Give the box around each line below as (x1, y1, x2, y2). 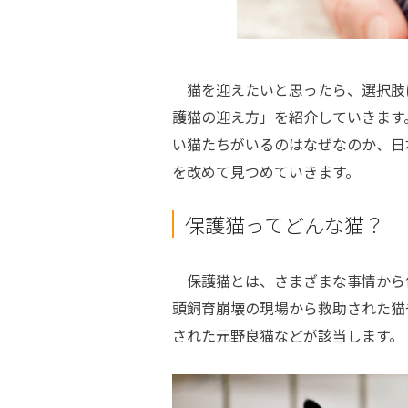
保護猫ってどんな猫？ (184, 209, 384, 239)
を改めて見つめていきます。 (171, 159, 360, 182)
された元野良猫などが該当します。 (171, 323, 403, 346)
